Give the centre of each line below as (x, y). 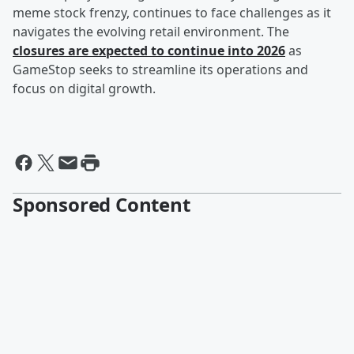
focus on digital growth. (84, 89)
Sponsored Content (102, 205)
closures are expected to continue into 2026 (149, 51)
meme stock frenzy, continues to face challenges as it (172, 13)
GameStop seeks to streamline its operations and (160, 70)
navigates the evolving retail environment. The (151, 32)
